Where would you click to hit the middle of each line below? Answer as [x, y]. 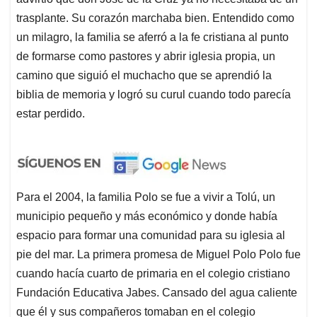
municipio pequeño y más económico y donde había [147, 217]
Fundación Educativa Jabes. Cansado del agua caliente [157, 293]
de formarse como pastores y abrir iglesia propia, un [146, 57]
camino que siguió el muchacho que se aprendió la [144, 76]
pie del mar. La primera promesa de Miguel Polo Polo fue [158, 255]
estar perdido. [51, 114]
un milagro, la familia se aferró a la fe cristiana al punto [152, 38]
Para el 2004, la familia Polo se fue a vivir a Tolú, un [146, 197]
